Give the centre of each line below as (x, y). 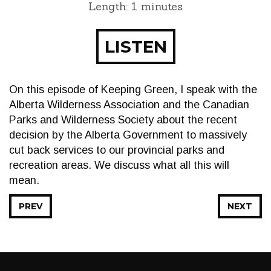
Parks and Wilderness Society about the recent (123, 120)
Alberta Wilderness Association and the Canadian (129, 105)
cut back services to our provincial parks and (117, 150)
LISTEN (135, 47)
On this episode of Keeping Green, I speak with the (133, 90)
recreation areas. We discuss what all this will (119, 165)
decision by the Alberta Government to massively (128, 135)
